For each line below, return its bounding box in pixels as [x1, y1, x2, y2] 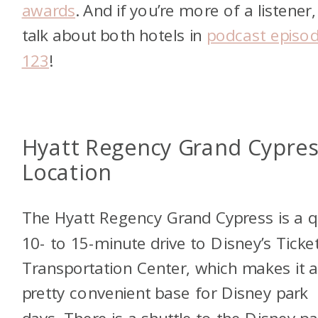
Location [21, 158, 112, 188]
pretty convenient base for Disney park [21, 282, 308, 304]
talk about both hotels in [21, 24, 207, 46]
